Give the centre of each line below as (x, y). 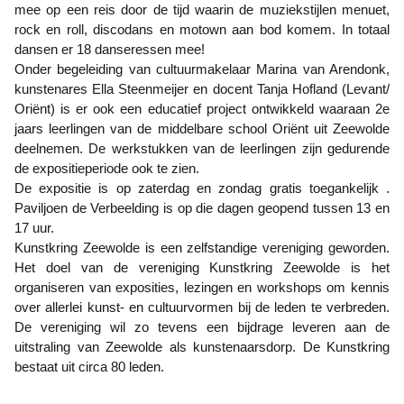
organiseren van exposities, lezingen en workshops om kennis (202, 287)
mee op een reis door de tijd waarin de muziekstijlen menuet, (202, 9)
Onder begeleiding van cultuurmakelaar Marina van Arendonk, (202, 69)
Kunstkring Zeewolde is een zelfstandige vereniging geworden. (202, 248)
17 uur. (34, 228)
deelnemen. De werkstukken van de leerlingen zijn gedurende (202, 148)
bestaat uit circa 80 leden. (89, 367)
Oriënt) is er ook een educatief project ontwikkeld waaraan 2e (202, 109)
